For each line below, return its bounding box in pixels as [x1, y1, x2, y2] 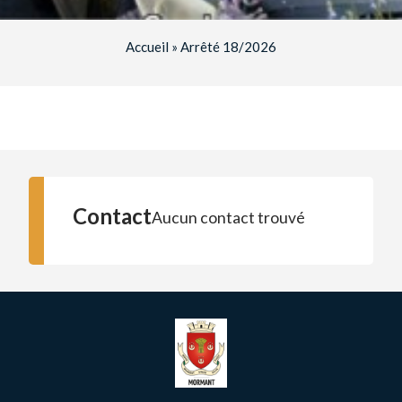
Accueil [125, 39, 169, 56]
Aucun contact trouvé [152, 207, 305, 227]
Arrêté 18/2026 [179, 39, 276, 56]
